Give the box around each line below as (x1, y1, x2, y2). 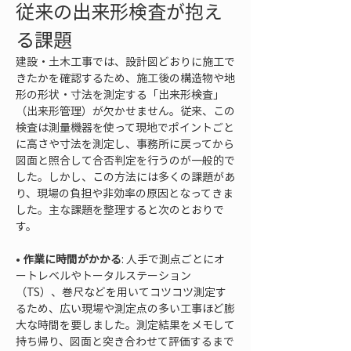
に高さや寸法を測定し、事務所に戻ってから (16, 136, 234, 151)
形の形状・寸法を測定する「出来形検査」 (16, 86, 224, 102)
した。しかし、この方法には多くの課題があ (16, 168, 235, 184)
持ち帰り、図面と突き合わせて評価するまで (16, 333, 234, 349)
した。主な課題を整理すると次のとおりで (16, 201, 224, 217)
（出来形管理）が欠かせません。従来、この (16, 103, 235, 118)
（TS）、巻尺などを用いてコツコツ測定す (16, 284, 226, 299)
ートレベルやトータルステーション (16, 267, 191, 283)
